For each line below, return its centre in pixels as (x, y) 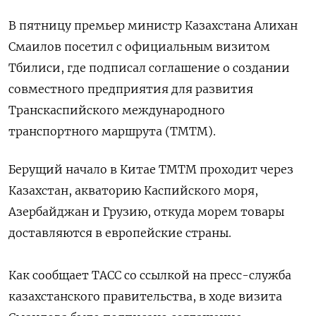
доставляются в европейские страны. (120, 232)
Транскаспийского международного (117, 110)
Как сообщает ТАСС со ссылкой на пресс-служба (150, 275)
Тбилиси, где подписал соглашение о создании (149, 67)
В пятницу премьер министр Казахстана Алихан (153, 25)
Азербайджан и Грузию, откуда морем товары (146, 211)
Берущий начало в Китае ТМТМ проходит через (151, 169)
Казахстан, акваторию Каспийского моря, (133, 190)
